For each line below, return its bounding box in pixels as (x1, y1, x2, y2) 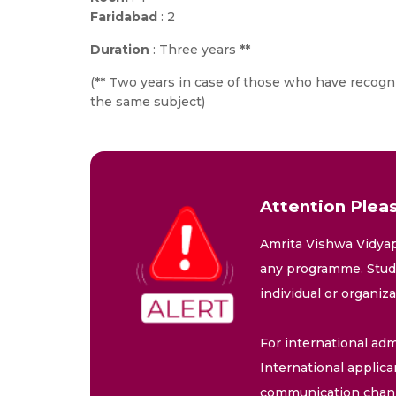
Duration (90, 42, 153, 57)
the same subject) (90, 94, 205, 110)
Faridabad (90, 9, 157, 25)
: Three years (153, 42, 240, 57)
